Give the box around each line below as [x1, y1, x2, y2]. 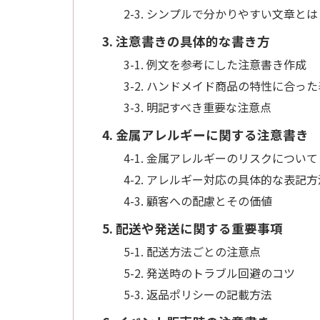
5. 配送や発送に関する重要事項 [102, 219, 283, 237]
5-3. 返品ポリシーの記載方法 [124, 285, 272, 303]
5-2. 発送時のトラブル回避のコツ [124, 264, 295, 281]
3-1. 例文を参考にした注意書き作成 [124, 55, 306, 73]
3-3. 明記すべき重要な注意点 [124, 98, 271, 116]
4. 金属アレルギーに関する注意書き [102, 125, 309, 144]
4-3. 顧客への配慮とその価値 [124, 191, 272, 209]
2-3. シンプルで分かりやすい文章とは [124, 4, 318, 22]
